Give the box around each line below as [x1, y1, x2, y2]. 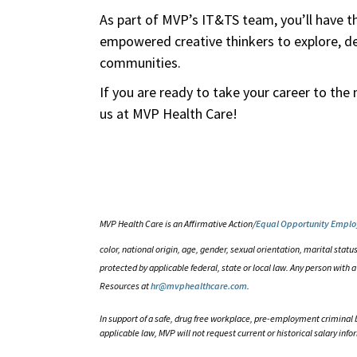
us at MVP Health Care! [99, 104, 241, 124]
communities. [99, 53, 184, 73]
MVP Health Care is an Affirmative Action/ [99, 218, 256, 230]
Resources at [99, 280, 151, 292]
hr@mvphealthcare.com [150, 280, 247, 292]
